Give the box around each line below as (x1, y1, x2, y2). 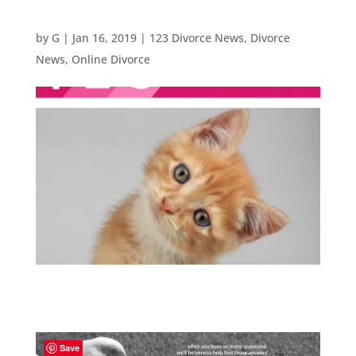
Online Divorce (71, 52, 150, 67)
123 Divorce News (149, 30, 244, 45)
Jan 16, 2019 (72, 30, 137, 45)
